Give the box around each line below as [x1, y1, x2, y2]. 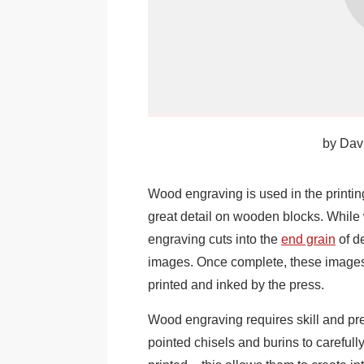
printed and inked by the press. [148, 278, 324, 292]
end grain [281, 232, 336, 247]
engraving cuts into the [148, 232, 281, 247]
